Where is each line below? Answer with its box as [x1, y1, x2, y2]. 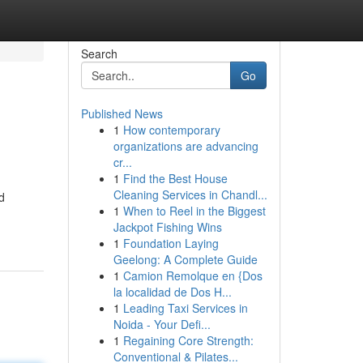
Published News [80, 105, 163, 122]
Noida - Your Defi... [113, 316, 211, 332]
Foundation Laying [122, 235, 219, 251]
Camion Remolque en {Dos [122, 267, 263, 284]
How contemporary [122, 122, 220, 138]
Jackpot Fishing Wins [113, 219, 222, 235]
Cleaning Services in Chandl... [113, 186, 267, 203]
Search [80, 45, 117, 62]
